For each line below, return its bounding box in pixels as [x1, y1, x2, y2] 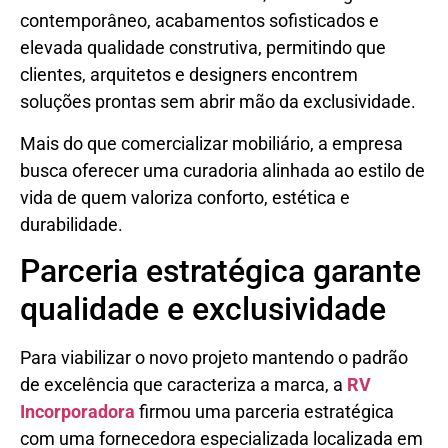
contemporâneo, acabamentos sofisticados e [20, 10, 379, 32]
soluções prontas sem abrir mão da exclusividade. [20, 91, 416, 113]
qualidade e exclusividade [20, 290, 386, 329]
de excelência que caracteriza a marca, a [20, 374, 347, 396]
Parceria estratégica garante [20, 252, 421, 291]
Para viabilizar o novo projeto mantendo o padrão [20, 347, 408, 369]
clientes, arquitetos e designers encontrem [20, 64, 358, 86]
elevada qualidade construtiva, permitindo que [20, 37, 386, 59]
